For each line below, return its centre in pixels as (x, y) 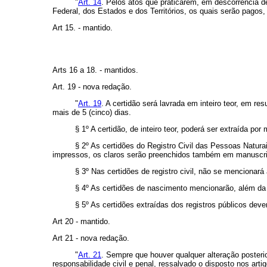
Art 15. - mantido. (83, 28)
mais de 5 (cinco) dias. (92, 113)
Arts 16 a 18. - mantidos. (95, 70)
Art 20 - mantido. (81, 222)
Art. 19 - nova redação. (92, 87)
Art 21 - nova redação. (91, 238)
